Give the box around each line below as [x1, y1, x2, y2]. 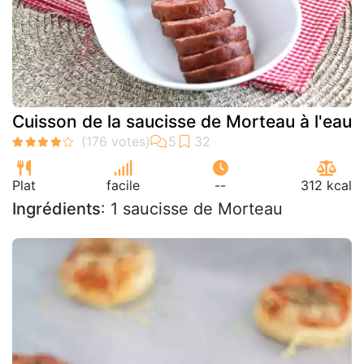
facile [106, 176, 140, 193]
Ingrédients [12, 198, 101, 219]
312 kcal [301, 176, 352, 193]
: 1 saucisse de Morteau [101, 198, 283, 219]
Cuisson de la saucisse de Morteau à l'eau [12, 110, 352, 132]
